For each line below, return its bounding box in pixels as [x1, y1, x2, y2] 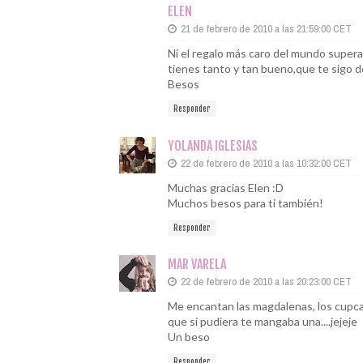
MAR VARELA [168, 256, 226, 272]
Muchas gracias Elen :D [168, 180, 284, 194]
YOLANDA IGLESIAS [168, 137, 258, 154]
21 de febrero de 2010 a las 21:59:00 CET [181, 22, 352, 36]
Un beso [168, 330, 210, 344]
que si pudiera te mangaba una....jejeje [168, 314, 357, 328]
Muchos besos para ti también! [168, 195, 323, 210]
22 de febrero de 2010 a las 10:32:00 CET [181, 156, 352, 170]
